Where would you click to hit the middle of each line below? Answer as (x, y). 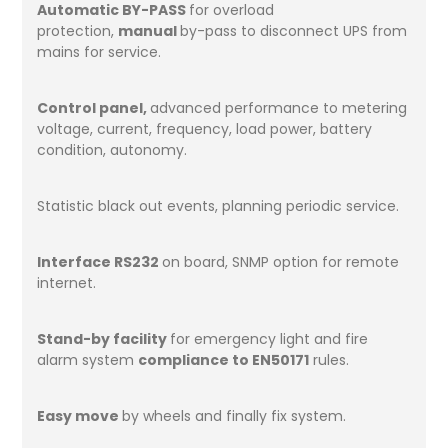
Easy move (80, 415)
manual (149, 30)
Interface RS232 (100, 261)
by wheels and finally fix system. (236, 415)
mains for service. (101, 51)
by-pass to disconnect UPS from (294, 30)
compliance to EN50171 (224, 359)
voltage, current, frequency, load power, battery (205, 128)
